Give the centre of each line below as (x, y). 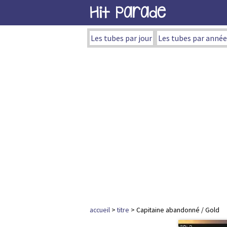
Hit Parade (128, 12)
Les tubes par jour (121, 38)
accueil (100, 210)
